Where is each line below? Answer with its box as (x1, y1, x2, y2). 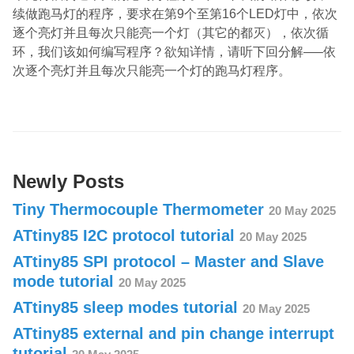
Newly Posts (13, 171, 124, 192)
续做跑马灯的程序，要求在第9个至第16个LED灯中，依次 (13, 7, 337, 21)
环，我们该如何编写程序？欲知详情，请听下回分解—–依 (13, 45, 336, 58)
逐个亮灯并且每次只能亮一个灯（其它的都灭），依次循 (13, 26, 329, 40)
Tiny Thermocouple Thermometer (13, 201, 269, 218)
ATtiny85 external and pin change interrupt (13, 325, 334, 342)
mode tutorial (13, 273, 119, 290)
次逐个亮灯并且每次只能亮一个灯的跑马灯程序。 (13, 64, 291, 77)
